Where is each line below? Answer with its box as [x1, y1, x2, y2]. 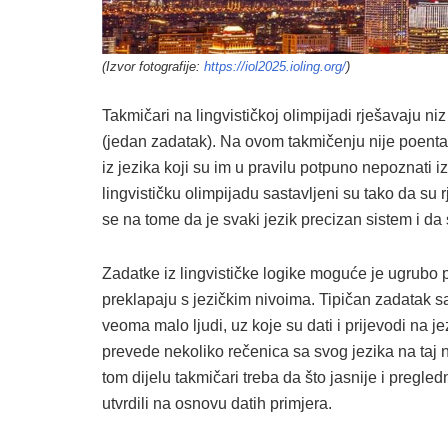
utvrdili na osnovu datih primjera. [102, 394, 332, 412]
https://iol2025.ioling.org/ [204, 59, 346, 75]
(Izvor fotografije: [102, 59, 204, 75]
